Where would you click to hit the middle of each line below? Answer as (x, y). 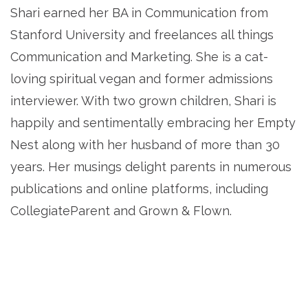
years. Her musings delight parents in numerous (151, 167)
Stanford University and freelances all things (142, 35)
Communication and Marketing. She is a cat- (139, 57)
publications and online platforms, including (139, 189)
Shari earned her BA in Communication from (139, 13)
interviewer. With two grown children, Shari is (143, 101)
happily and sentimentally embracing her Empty (153, 123)
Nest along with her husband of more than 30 (145, 145)
